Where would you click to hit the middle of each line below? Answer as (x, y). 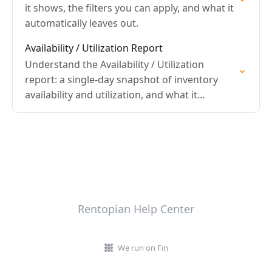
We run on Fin (143, 248)
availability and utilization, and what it (111, 95)
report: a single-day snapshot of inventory (121, 80)
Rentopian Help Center (136, 209)
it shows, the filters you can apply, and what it (129, 8)
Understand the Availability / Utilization (114, 64)
